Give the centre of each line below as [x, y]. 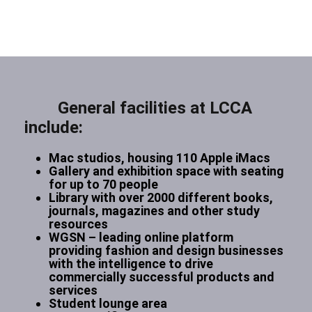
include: [54, 127]
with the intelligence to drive [131, 264]
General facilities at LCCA [140, 108]
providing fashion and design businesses [166, 250]
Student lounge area [108, 303]
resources [78, 224]
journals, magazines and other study [154, 211]
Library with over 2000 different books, [161, 197]
